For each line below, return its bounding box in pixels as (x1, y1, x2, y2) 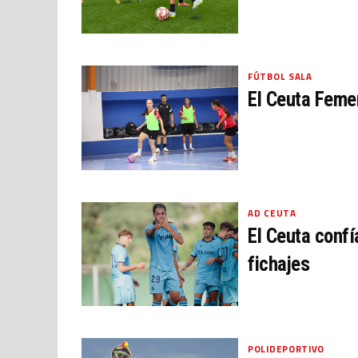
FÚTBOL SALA (248, 70, 312, 84)
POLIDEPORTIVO (248, 342, 325, 356)
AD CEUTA (248, 205, 296, 220)
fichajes (248, 252, 309, 276)
